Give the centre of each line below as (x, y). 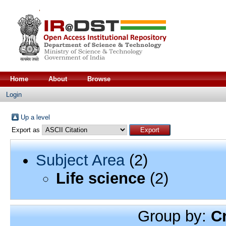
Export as (26, 130)
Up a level (35, 117)
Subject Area (80, 160)
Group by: (175, 216)
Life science (100, 178)
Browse (99, 79)
